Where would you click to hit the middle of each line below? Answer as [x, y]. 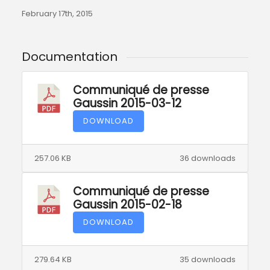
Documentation [69, 57]
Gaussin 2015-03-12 [127, 103]
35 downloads [208, 259]
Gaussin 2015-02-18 [127, 204]
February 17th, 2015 [57, 14]
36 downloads [208, 158]
